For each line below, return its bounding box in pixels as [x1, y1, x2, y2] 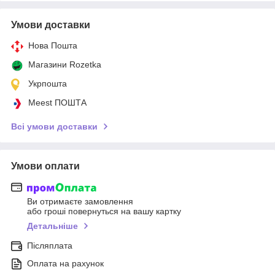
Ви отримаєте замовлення [27, 196, 133, 207]
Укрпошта [28, 78, 67, 88]
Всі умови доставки [11, 121, 98, 131]
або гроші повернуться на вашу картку [27, 206, 181, 217]
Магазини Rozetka [28, 59, 101, 69]
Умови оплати [11, 160, 80, 171]
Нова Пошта [28, 40, 77, 50]
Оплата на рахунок [27, 258, 104, 269]
